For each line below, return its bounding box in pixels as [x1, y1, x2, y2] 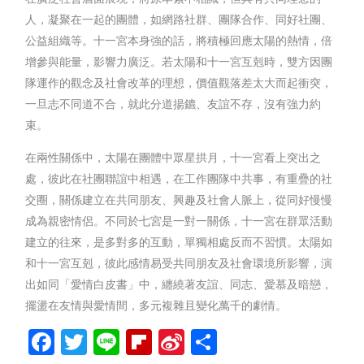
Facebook [54, 325, 176, 357]
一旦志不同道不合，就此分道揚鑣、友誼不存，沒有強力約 [25, 96, 322, 110]
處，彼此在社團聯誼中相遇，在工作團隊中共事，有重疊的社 [25, 171, 333, 185]
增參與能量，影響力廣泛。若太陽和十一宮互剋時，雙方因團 [25, 54, 333, 68]
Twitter [87, 325, 175, 357]
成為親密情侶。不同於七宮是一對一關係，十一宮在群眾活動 [25, 213, 333, 227]
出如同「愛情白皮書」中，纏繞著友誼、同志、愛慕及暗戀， [25, 276, 333, 291]
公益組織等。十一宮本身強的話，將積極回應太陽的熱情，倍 [25, 32, 333, 47]
